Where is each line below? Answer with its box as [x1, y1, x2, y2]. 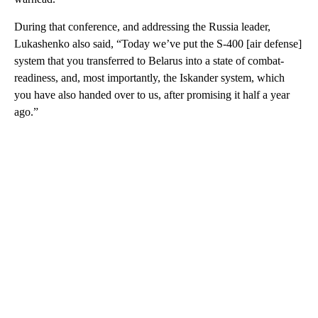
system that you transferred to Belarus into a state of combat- [14, 55, 284, 67]
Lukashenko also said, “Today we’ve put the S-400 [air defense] [14, 38, 302, 50]
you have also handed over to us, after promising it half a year [14, 89, 290, 101]
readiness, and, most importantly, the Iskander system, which [14, 72, 285, 84]
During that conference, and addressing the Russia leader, [14, 21, 270, 33]
